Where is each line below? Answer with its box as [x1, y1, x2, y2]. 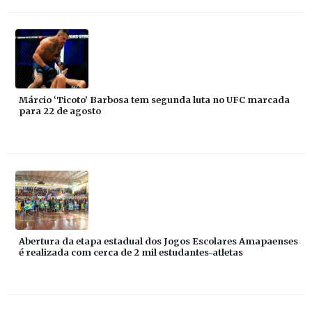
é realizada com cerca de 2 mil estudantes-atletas [19, 247, 243, 258]
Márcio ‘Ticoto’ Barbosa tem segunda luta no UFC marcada [19, 94, 290, 106]
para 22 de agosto [19, 105, 101, 117]
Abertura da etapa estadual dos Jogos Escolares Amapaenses [19, 235, 298, 247]
